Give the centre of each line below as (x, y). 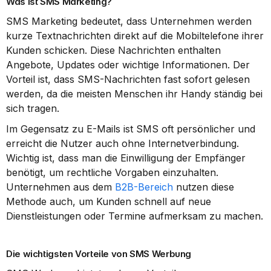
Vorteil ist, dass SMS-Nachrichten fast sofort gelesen (128, 79)
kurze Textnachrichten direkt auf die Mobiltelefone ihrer (135, 36)
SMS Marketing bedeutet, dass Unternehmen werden (129, 21)
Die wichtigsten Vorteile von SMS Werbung (99, 254)
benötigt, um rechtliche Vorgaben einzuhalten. (112, 172)
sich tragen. (33, 108)
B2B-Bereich (144, 187)
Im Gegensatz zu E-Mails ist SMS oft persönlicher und (131, 129)
